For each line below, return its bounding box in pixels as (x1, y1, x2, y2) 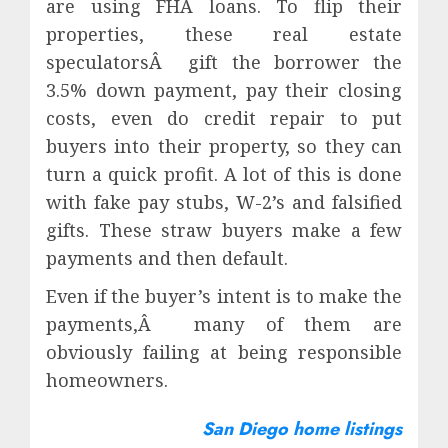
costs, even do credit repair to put (46, 106, 402, 130)
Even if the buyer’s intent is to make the (46, 284, 402, 308)
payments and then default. (46, 246, 288, 270)
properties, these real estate (46, 22, 402, 46)
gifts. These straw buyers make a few (46, 218, 402, 242)
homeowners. (46, 368, 168, 392)
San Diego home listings (202, 415, 402, 442)
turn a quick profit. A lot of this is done (46, 162, 402, 186)
